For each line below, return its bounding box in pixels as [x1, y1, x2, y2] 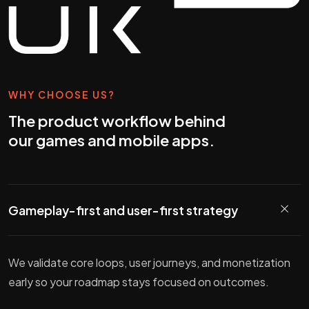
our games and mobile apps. [8, 130, 215, 150]
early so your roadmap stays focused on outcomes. [8, 274, 269, 289]
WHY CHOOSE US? [8, 88, 115, 101]
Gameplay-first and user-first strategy [8, 201, 238, 218]
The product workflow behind [8, 110, 226, 130]
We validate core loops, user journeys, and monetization [8, 255, 290, 270]
